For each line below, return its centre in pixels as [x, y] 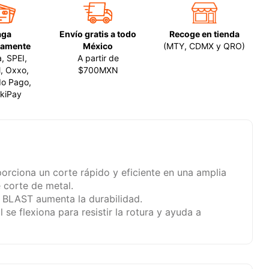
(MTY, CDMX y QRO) [204, 46]
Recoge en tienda [204, 34]
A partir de [98, 58]
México [98, 46]
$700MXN [98, 70]
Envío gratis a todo [98, 34]
